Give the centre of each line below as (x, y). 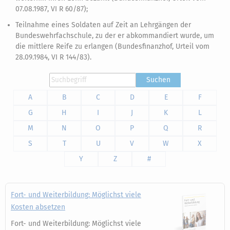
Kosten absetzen (38, 207)
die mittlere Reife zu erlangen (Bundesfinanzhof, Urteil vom (112, 46)
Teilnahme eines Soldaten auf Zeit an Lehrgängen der (103, 25)
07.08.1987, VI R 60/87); (52, 9)
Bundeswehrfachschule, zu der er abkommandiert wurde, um (115, 36)
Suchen (158, 80)
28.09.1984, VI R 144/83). (53, 57)
